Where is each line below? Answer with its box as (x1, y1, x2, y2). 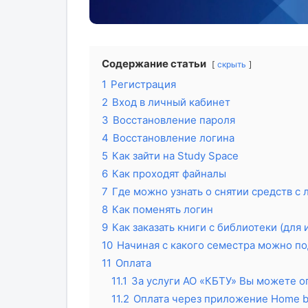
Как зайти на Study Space (111, 148, 239, 162)
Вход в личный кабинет (111, 95, 230, 109)
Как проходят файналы (111, 166, 226, 180)
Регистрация (110, 77, 176, 91)
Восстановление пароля (112, 113, 235, 126)
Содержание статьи (101, 56, 206, 70)
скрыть (217, 58, 246, 69)
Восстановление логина (112, 131, 234, 144)
